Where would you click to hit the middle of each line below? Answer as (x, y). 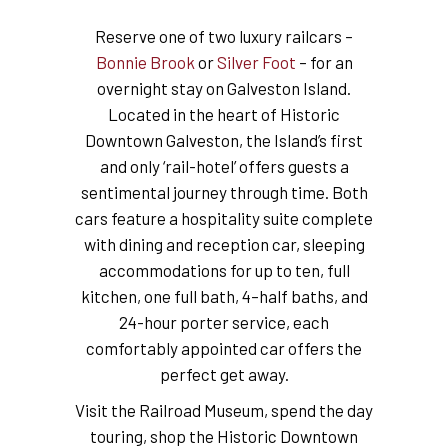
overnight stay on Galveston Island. (224, 87)
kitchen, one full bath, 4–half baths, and (224, 295)
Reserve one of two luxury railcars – (224, 35)
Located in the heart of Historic (224, 113)
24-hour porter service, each (224, 321)
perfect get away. (224, 373)
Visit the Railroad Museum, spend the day (224, 409)
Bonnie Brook (145, 61)
